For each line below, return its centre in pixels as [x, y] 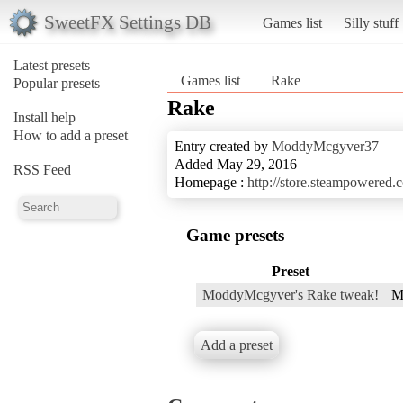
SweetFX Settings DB [127, 22]
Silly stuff [371, 22]
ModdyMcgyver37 [325, 146]
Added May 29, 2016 [236, 164]
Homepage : [211, 182]
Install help [45, 117]
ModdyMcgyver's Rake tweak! [291, 294]
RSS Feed [42, 169]
